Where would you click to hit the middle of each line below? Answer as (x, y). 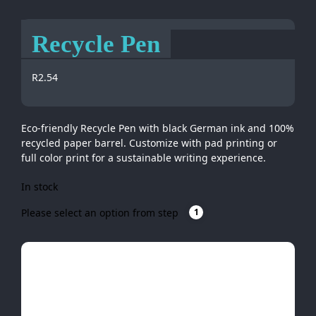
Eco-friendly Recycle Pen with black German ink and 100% (158, 128)
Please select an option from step (100, 213)
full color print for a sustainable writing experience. (144, 158)
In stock (39, 187)
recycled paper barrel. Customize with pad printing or (149, 143)
